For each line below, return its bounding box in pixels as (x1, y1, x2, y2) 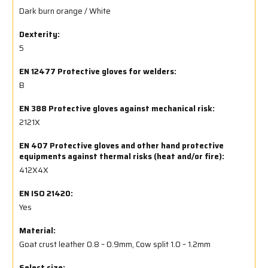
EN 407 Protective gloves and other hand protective (19, 139, 224, 152)
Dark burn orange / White (19, 4, 111, 17)
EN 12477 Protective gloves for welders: (19, 65, 176, 78)
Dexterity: (19, 28, 60, 41)
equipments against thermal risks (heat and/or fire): (19, 150, 224, 163)
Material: (19, 224, 56, 237)
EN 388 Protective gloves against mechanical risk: (19, 102, 215, 115)
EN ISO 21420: (19, 187, 73, 200)
